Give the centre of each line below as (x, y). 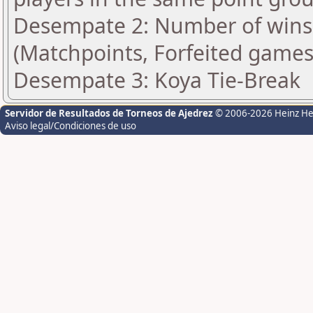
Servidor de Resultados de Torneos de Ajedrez (110, 113)
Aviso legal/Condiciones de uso (71, 126)
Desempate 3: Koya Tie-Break (157, 80)
